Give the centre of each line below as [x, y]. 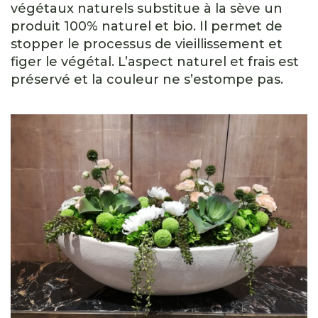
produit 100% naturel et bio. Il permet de [147, 27]
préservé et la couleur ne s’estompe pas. [147, 80]
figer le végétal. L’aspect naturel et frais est [155, 62]
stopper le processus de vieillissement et [147, 44]
